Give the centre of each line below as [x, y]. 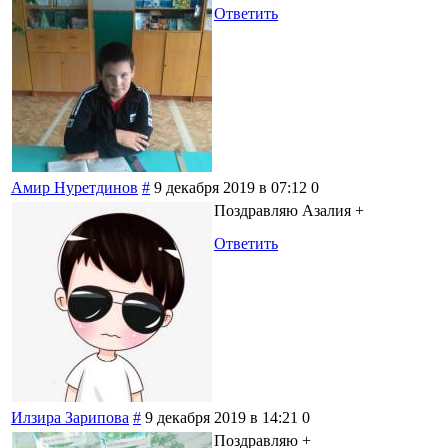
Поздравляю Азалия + [289, 210]
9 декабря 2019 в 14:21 [221, 417]
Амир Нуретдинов [74, 187]
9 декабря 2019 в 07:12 [230, 187]
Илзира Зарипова [70, 417]
